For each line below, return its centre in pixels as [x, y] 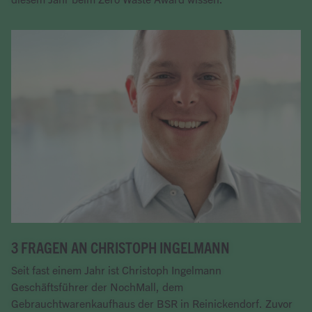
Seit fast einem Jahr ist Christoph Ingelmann [116, 270]
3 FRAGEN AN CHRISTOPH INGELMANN [120, 248]
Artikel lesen [40, 15]
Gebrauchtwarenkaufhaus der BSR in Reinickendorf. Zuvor [152, 304]
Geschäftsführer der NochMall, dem [97, 287]
